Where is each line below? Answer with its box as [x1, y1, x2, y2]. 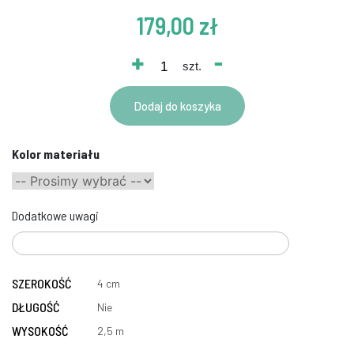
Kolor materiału [12, 145, 100, 161]
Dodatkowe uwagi [12, 207, 99, 223]
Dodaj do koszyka [133, 98, 221, 113]
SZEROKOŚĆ [12, 275, 71, 291]
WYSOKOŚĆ [12, 322, 68, 338]
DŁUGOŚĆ [12, 299, 59, 314]
